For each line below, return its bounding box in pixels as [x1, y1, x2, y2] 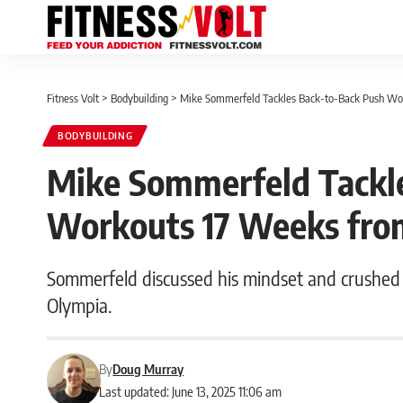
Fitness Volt [47, 91, 99, 105]
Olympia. [47, 292, 112, 318]
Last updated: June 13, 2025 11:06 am [99, 383, 282, 399]
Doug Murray [112, 361, 184, 377]
